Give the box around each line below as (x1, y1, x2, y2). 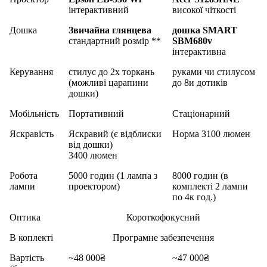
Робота (10, 170, 38, 181)
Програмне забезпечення (112, 232, 214, 243)
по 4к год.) (172, 192, 216, 203)
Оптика (10, 212, 41, 223)
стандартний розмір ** (69, 36, 161, 46)
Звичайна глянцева (69, 25, 151, 36)
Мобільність (10, 108, 59, 119)
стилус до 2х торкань (69, 67, 154, 77)
